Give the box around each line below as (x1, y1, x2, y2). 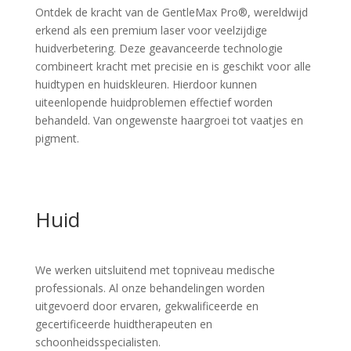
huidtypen (34, 77, 85, 92)
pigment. (34, 131, 79, 146)
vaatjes (250, 113, 288, 128)
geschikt (222, 59, 264, 74)
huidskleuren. (103, 77, 169, 92)
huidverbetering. (34, 41, 116, 56)
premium (111, 23, 157, 38)
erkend (34, 23, 70, 38)
